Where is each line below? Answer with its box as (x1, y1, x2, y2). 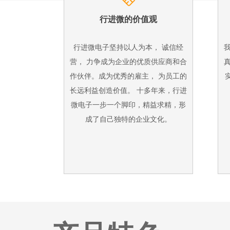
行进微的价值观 (100, 14, 157, 24)
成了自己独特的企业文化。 (85, 115, 171, 123)
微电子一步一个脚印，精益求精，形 (71, 101, 186, 109)
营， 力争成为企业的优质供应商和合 (70, 57, 187, 66)
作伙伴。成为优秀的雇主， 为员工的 (70, 72, 187, 80)
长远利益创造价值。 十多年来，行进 (70, 86, 187, 94)
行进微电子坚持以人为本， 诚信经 (73, 43, 183, 51)
